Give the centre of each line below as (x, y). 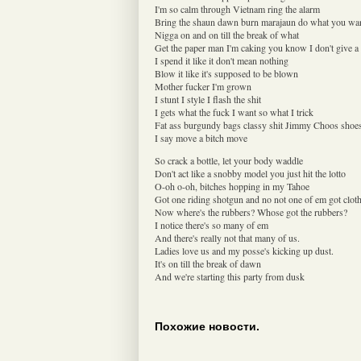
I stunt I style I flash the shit (208, 99)
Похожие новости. (207, 327)
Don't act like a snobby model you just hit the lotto (250, 173)
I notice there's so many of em (212, 224)
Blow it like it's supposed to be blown (226, 73)
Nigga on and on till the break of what (227, 34)
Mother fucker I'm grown (203, 86)
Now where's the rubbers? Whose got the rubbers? (251, 212)
